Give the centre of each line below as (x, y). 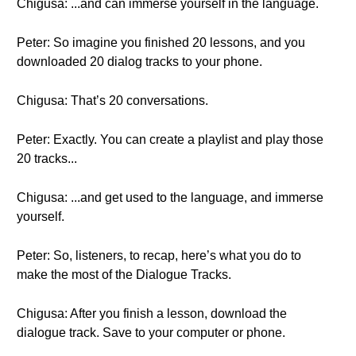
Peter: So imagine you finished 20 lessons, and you (161, 43)
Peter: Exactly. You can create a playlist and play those (170, 139)
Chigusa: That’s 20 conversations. (112, 101)
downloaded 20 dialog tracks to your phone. (139, 62)
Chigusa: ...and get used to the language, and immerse (170, 197)
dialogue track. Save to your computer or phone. (151, 333)
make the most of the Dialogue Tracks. (124, 275)
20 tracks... (47, 159)
